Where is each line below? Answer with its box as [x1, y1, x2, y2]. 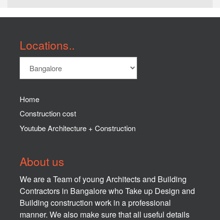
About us [20, 153, 64, 169]
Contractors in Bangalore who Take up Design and [20, 185, 195, 196]
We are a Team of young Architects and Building [20, 173, 187, 185]
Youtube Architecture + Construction [20, 122, 136, 133]
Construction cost [20, 108, 76, 119]
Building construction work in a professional [20, 196, 171, 208]
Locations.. [20, 36, 75, 53]
